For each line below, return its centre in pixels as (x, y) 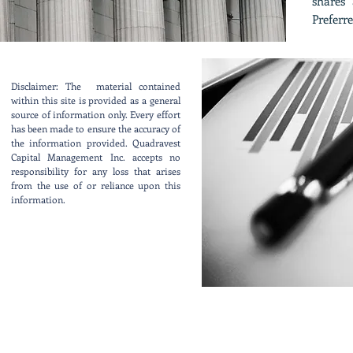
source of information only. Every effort (96, 114)
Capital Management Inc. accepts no (96, 157)
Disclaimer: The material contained (96, 86)
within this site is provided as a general (96, 100)
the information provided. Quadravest (96, 143)
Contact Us (95, 273)
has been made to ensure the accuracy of (96, 128)
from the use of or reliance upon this (96, 185)
